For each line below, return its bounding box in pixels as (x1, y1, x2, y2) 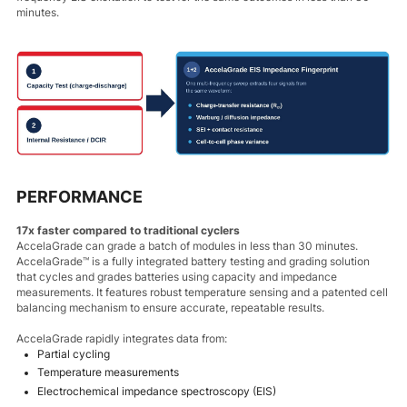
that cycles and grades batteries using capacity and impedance (16, 270, 338, 283)
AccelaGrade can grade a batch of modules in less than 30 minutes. (16, 239, 359, 253)
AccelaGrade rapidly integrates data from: (16, 332, 228, 345)
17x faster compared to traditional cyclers (16, 223, 241, 237)
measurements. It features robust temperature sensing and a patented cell (16, 285, 389, 299)
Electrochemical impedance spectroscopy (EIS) (36, 385, 276, 399)
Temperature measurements (36, 366, 179, 380)
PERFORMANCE (16, 185, 144, 206)
